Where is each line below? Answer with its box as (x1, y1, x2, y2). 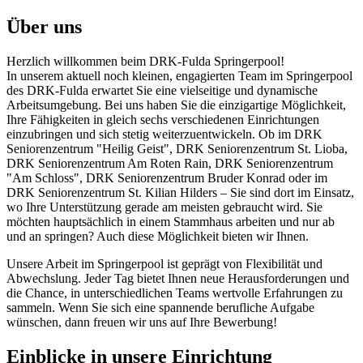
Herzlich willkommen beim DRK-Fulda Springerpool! (6, 53, 284, 68)
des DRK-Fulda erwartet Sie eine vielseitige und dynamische (6, 83, 318, 97)
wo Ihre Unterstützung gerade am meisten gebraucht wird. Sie (6, 199, 322, 214)
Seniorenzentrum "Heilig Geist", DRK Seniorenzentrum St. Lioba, (6, 141, 348, 156)
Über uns (6, 15, 82, 37)
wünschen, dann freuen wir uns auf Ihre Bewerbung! (6, 314, 277, 329)
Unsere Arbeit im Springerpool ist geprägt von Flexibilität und (6, 256, 322, 271)
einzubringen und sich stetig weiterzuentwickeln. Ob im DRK (6, 126, 322, 141)
